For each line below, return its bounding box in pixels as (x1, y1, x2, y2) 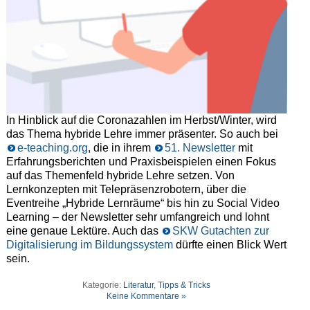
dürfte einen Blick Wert (172, 239, 286, 251)
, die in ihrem (87, 142, 154, 154)
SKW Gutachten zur (172, 225, 269, 237)
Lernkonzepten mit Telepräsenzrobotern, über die (6, 183, 246, 196)
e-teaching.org (17, 142, 88, 154)
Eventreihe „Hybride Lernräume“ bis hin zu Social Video (6, 197, 280, 210)
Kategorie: (82, 280, 124, 291)
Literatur (123, 280, 154, 291)
